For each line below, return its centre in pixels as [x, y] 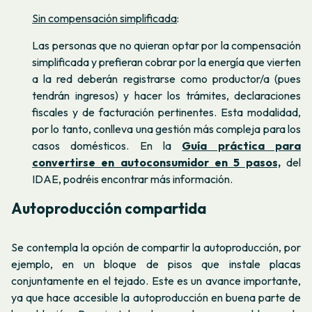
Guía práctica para [242, 146]
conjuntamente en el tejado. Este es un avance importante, [156, 280]
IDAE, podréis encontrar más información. [132, 179]
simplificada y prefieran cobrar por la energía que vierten [166, 62]
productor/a [243, 79]
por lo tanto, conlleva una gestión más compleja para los [166, 129]
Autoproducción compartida [109, 209]
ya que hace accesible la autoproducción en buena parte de [156, 297]
